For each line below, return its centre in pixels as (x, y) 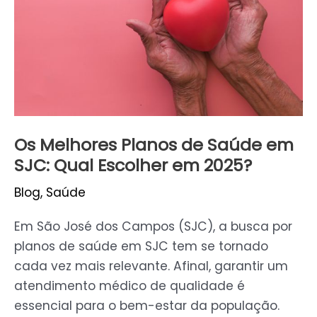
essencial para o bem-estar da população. (147, 305)
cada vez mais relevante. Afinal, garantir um (151, 266)
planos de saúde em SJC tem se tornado (141, 246)
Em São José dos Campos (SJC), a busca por (153, 226)
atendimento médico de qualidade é (129, 286)
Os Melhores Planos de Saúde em (154, 145)
